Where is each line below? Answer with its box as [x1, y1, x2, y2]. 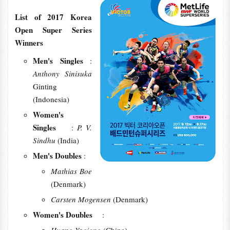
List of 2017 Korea [14, 11, 92, 23]
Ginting [32, 81, 57, 91]
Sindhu [32, 135, 57, 145]
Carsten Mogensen [50, 194, 113, 204]
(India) [57, 135, 79, 145]
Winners [14, 37, 43, 48]
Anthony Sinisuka [32, 68, 92, 79]
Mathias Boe [50, 166, 92, 176]
